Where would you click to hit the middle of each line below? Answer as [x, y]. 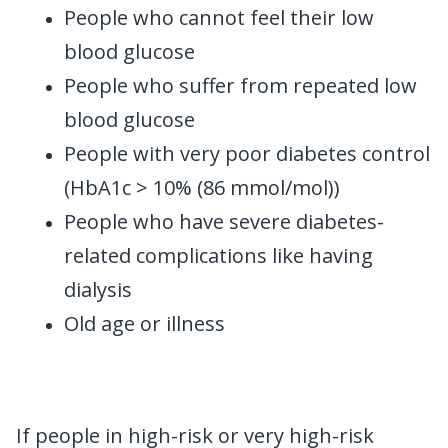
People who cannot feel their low [219, 18]
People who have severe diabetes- [224, 222]
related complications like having [218, 256]
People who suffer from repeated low [240, 86]
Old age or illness [144, 324]
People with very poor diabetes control [247, 154]
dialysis [98, 290]
